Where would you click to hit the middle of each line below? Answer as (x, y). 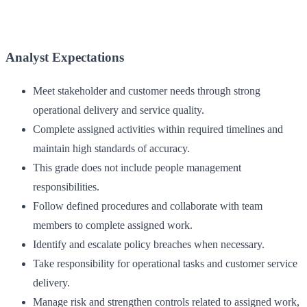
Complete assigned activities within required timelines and (158, 130)
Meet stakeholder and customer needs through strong (147, 91)
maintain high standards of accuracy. (111, 149)
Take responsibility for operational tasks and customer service (165, 264)
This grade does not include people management (137, 168)
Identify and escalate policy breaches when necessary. (149, 245)
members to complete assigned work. (113, 225)
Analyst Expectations (65, 58)
